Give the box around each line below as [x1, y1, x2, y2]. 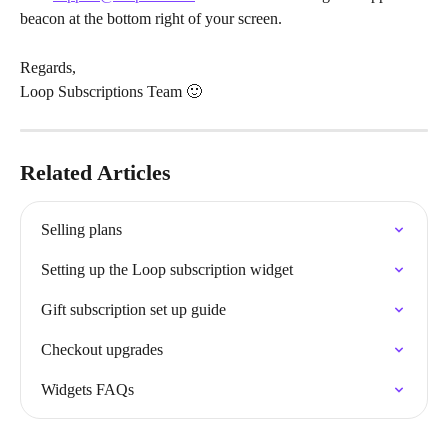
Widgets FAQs [41, 380, 134, 398]
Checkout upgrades [41, 340, 163, 358]
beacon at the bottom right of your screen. [20, 10, 282, 28]
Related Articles [20, 159, 171, 185]
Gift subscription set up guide [41, 300, 226, 318]
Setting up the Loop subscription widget [41, 260, 293, 278]
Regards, [20, 58, 76, 76]
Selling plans [41, 220, 122, 238]
